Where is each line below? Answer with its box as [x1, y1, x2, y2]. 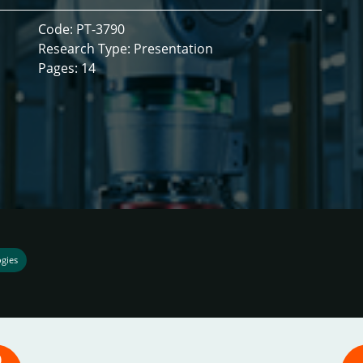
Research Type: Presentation [37, 40, 213, 58]
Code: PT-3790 [37, 20, 125, 39]
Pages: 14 [37, 59, 96, 78]
